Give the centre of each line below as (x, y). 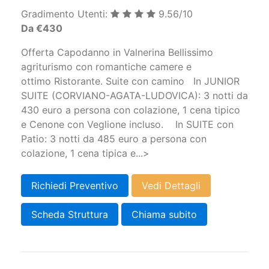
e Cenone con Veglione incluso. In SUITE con (127, 125)
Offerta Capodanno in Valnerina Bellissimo (117, 53)
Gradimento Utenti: (66, 14)
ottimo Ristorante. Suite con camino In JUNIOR (130, 81)
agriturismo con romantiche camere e (106, 67)
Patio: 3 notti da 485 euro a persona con (114, 139)
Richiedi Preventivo (75, 185)
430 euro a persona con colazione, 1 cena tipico (131, 110)
